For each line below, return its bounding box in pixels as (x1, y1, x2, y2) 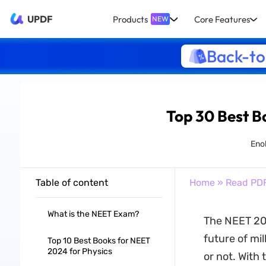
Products (113, 13, 148, 25)
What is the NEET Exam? (47, 209, 139, 219)
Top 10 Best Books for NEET (47, 236, 150, 246)
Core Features (194, 13, 250, 25)
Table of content (35, 177, 108, 188)
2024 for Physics (47, 246, 112, 256)
